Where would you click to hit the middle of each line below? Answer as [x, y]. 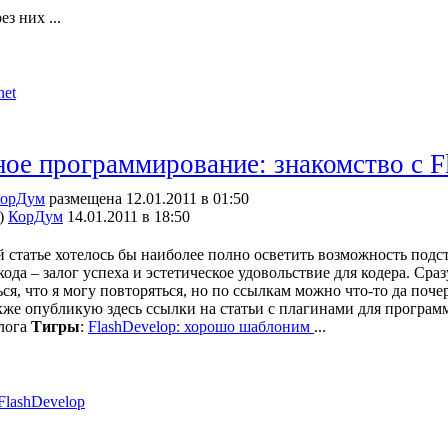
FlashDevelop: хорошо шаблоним [201, 326]
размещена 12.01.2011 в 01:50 [147, 198]
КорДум [35, 216]
